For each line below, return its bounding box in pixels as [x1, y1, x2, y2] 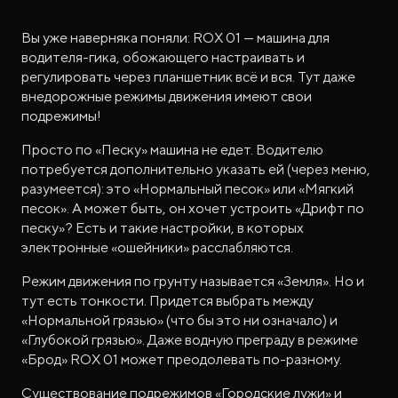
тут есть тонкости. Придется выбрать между [21, 292, 314, 310]
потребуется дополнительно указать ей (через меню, [21, 161, 370, 179]
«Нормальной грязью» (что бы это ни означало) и [21, 312, 338, 330]
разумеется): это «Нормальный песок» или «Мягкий [21, 180, 354, 198]
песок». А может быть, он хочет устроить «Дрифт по [21, 200, 364, 218]
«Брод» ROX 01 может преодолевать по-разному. [21, 351, 342, 369]
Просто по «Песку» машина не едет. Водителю [21, 141, 323, 159]
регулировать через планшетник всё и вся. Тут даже [21, 68, 355, 86]
